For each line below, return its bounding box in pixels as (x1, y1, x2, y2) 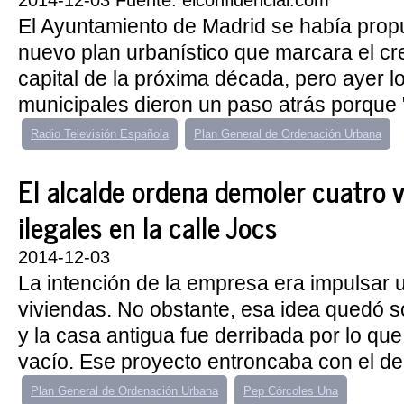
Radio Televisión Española (31, 127, 169, 141)
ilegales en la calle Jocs (18, 203, 277, 250)
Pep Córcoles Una (243, 384, 338, 398)
